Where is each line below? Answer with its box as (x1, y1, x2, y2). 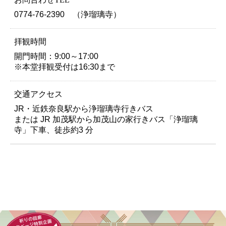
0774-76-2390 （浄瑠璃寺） (14, 10, 121, 19)
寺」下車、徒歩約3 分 (14, 126, 93, 135)
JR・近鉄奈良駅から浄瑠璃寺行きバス (14, 104, 153, 114)
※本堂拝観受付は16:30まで (14, 63, 115, 72)
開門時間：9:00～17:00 (14, 52, 98, 61)
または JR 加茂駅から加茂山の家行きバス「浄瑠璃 (14, 115, 198, 124)
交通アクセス (14, 90, 63, 99)
